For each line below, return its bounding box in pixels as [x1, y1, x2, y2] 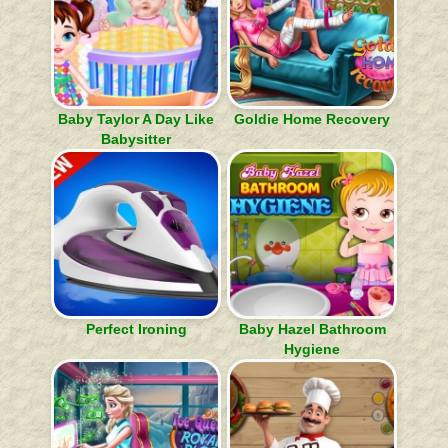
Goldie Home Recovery [234, 111, 390, 127]
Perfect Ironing [85, 321, 187, 337]
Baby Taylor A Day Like [58, 111, 214, 127]
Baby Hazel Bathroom [238, 321, 386, 337]
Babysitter [101, 131, 171, 147]
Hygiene [284, 341, 340, 357]
